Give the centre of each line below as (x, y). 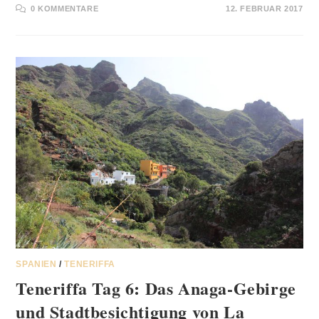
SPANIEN (36, 264)
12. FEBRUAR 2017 (264, 9)
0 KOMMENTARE (65, 9)
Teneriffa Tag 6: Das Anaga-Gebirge (156, 288)
